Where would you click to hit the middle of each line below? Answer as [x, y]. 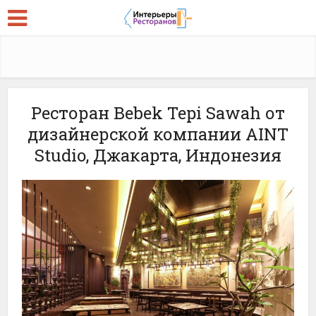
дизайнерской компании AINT [158, 134]
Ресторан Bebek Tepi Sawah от [158, 113]
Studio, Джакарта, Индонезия [158, 155]
